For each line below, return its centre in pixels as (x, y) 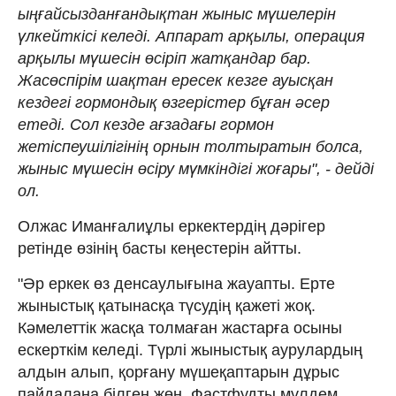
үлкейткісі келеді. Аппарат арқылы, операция (191, 36)
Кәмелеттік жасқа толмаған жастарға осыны (180, 327)
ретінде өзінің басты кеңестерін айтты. (160, 248)
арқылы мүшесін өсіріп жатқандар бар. (164, 58)
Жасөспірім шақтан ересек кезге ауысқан (175, 80)
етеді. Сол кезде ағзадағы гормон (146, 124)
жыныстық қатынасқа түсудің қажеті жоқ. (167, 305)
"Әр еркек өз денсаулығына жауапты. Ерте (176, 283)
